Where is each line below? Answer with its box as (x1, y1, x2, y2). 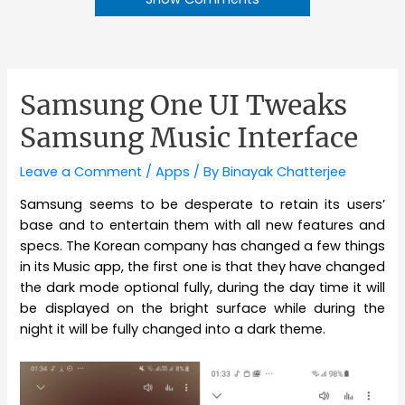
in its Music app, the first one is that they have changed (20, 258, 385, 277)
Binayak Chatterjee (222, 162, 347, 181)
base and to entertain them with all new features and (20, 216, 385, 235)
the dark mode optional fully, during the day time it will (20, 278, 385, 297)
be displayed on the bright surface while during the (20, 299, 385, 318)
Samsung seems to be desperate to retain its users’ (20, 195, 385, 214)
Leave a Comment (20, 162, 143, 181)
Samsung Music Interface (20, 119, 359, 155)
